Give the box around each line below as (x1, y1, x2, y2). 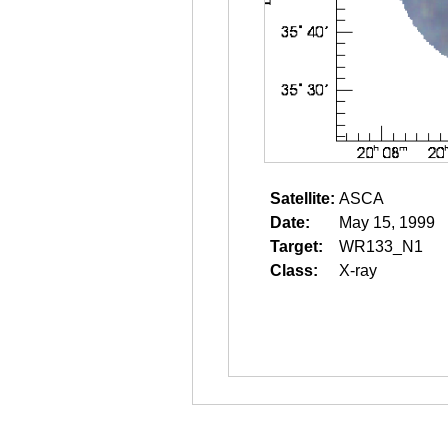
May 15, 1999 (339, 214, 435, 231)
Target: (270, 238, 323, 255)
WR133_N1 (339, 238, 423, 255)
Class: (270, 262, 318, 279)
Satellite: (270, 190, 335, 207)
